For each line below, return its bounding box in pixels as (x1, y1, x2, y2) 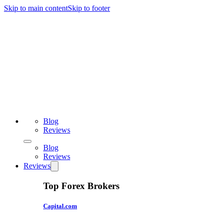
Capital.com (43, 202, 77, 210)
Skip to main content (4, 4, 68, 12)
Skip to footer (68, 4, 110, 12)
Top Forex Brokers (43, 180, 119, 191)
